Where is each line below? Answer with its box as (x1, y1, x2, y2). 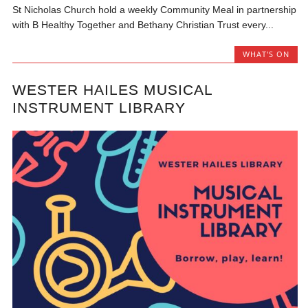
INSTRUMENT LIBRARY (12, 100, 186, 116)
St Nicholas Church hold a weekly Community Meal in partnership (12, 3, 297, 15)
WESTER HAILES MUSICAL (12, 82, 213, 98)
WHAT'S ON (242, 48, 289, 59)
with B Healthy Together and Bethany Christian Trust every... (12, 19, 274, 30)
